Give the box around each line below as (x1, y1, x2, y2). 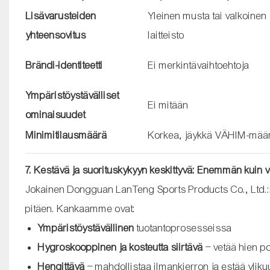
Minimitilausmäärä (25, 128, 107, 142)
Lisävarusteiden (25, 9, 96, 22)
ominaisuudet (25, 108, 86, 121)
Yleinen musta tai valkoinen (148, 9, 267, 22)
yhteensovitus (25, 28, 86, 42)
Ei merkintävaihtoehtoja (148, 58, 250, 72)
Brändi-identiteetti (25, 58, 103, 72)
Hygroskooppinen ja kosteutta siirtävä (38, 240, 204, 254)
